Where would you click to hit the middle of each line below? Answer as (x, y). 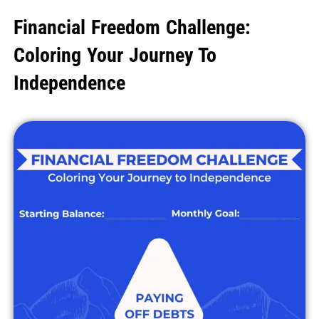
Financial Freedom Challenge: (132, 28)
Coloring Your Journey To (115, 56)
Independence (69, 83)
